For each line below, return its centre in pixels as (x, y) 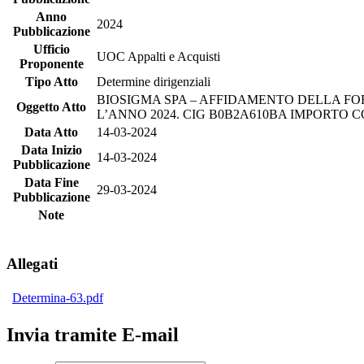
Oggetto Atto (51, 107)
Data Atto (51, 132)
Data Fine (51, 183)
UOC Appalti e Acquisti (158, 57)
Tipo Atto (51, 82)
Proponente (51, 64)
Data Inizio (51, 150)
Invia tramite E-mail (93, 334)
